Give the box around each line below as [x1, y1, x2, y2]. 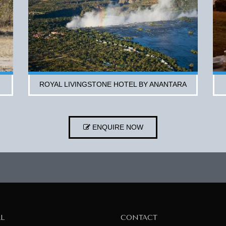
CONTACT [121, 213, 157, 222]
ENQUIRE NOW [90, 123, 143, 131]
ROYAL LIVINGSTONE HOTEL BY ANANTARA [39, 80, 187, 88]
